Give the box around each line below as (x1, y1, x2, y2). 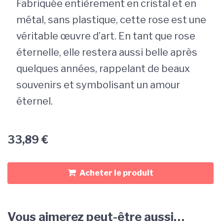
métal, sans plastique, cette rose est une (16, 13, 206, 26)
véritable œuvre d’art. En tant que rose (16, 30, 195, 42)
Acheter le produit (79, 168, 153, 178)
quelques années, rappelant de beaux (16, 62, 190, 74)
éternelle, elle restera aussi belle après (16, 46, 197, 58)
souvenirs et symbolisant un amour (16, 78, 180, 91)
